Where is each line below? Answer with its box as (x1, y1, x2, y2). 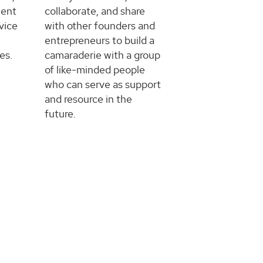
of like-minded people (44, 62, 145, 76)
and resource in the (44, 92, 132, 106)
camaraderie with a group (44, 48, 160, 62)
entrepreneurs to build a (44, 33, 154, 47)
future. (44, 106, 76, 120)
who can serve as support (44, 77, 161, 91)
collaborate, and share (44, 4, 145, 18)
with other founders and (44, 18, 155, 32)
